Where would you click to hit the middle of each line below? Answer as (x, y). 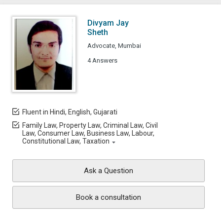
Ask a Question (109, 171)
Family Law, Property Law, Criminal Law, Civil (90, 125)
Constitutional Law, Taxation (66, 141)
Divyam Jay (108, 23)
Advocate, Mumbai (114, 46)
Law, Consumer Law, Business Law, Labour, (88, 133)
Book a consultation (109, 197)
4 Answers (102, 60)
